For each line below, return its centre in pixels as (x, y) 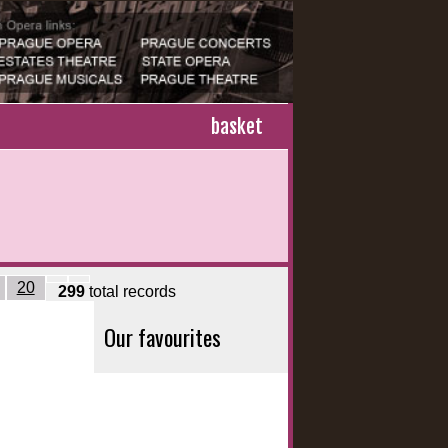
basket (237, 127)
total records (130, 292)
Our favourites (162, 337)
